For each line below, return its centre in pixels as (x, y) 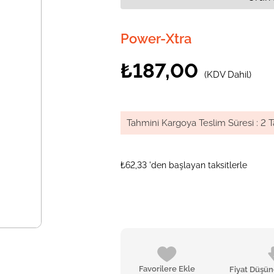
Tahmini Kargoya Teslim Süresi (191, 123)
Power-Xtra (156, 39)
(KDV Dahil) (228, 75)
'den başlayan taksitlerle (198, 165)
